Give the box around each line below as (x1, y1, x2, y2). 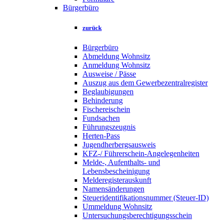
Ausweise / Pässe (82, 69, 136, 78)
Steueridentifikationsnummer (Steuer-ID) (82, 193, 209, 202)
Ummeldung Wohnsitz (82, 202, 152, 211)
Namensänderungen (82, 184, 144, 193)
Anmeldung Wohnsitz (82, 60, 150, 69)
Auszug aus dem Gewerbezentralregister (82, 78, 208, 87)
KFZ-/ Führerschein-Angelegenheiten (82, 149, 199, 158)
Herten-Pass (82, 131, 120, 140)
